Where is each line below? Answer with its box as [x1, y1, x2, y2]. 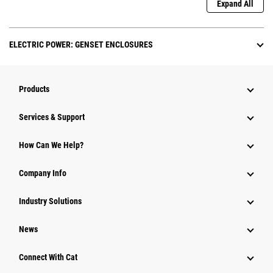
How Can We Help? [19, 140, 83, 151]
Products [19, 84, 49, 94]
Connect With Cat [19, 252, 77, 263]
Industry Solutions [19, 196, 82, 207]
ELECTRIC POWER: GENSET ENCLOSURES [9, 40, 153, 50]
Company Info [19, 168, 66, 179]
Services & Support [19, 112, 85, 122]
